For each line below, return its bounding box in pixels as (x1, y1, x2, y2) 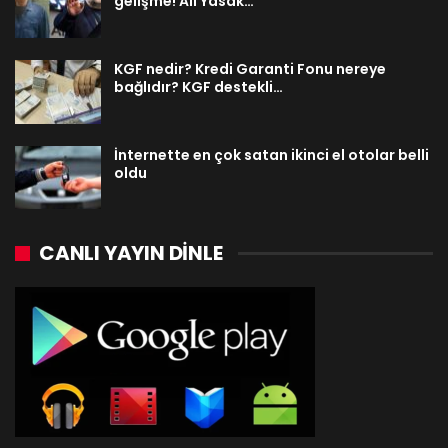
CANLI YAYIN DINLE (39, 239, 223, 268)
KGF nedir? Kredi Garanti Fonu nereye (114, 58, 386, 79)
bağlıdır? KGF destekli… (114, 76, 283, 97)
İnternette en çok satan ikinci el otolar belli (114, 144, 429, 165)
